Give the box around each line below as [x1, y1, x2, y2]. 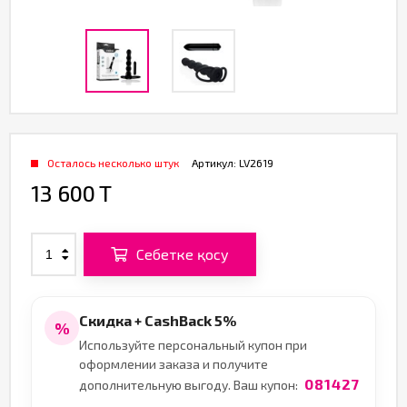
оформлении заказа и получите [79, 356, 268, 372]
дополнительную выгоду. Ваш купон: [79, 377, 301, 392]
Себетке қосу [136, 244, 229, 263]
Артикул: [192, 156, 239, 169]
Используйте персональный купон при [79, 337, 307, 352]
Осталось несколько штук [47, 156, 179, 169]
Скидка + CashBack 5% [79, 312, 236, 329]
